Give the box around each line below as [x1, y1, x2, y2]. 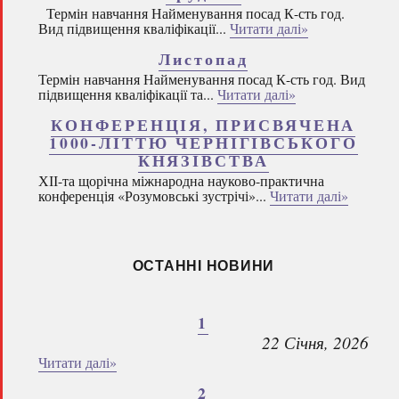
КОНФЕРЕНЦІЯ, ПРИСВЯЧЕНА [51, 113, 356, 136]
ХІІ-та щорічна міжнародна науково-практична [38, 171, 324, 190]
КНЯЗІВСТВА [137, 149, 269, 172]
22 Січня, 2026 [261, 330, 369, 354]
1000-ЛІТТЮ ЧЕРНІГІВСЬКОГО [48, 131, 358, 154]
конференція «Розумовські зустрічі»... [38, 186, 270, 205]
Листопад [159, 47, 248, 70]
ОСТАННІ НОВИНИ [132, 255, 275, 275]
